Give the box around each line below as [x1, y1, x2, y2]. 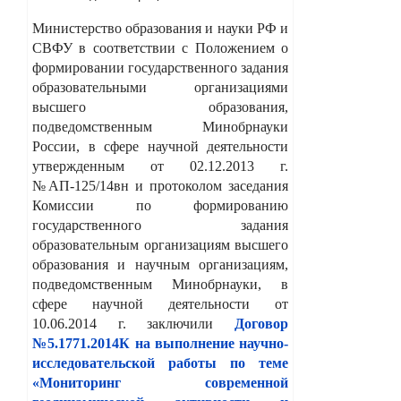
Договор [235, 315, 288, 331]
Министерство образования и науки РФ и [32, 20, 288, 36]
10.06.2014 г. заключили [32, 315, 235, 331]
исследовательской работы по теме [32, 354, 288, 371]
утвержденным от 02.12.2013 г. [32, 158, 288, 174]
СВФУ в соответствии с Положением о [32, 39, 288, 55]
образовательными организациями [32, 79, 288, 95]
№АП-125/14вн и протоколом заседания [32, 177, 288, 193]
